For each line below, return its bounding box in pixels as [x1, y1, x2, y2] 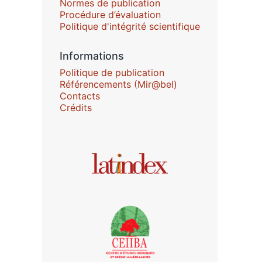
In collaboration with [59, 148, 161, 160]
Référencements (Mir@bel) [60, 78, 177, 90]
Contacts [60, 90, 100, 102]
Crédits [60, 102, 92, 113]
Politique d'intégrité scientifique [60, 20, 200, 32]
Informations [60, 50, 124, 62]
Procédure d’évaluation [60, 9, 161, 20]
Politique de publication [60, 67, 164, 78]
